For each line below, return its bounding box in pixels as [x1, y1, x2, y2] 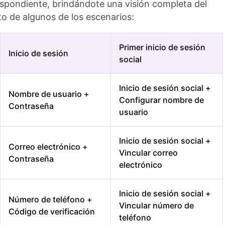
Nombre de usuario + [9, 89, 89, 99]
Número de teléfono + [9, 194, 92, 205]
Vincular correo [119, 148, 178, 158]
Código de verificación [9, 206, 95, 217]
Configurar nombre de [119, 95, 204, 105]
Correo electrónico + [9, 142, 88, 152]
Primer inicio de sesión [119, 42, 205, 53]
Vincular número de [119, 200, 194, 211]
